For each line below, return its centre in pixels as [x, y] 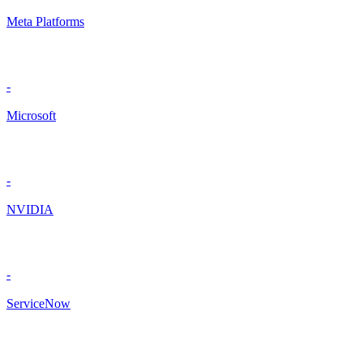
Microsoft [31, 116]
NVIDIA [30, 210]
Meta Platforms [45, 22]
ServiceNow [38, 304]
